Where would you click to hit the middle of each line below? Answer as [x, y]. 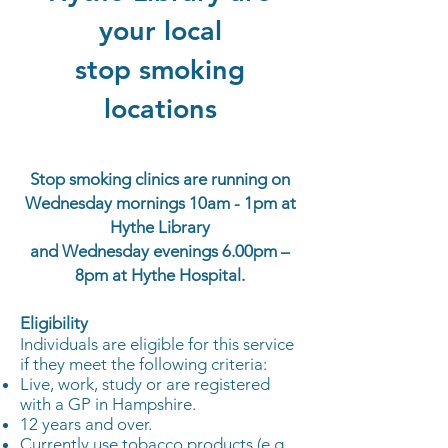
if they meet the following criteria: [143, 364]
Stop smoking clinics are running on [160, 179]
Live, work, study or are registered [145, 384]
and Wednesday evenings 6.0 [137, 251]
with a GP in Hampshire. [108, 404]
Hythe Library [160, 227]
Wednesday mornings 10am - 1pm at [160, 203]
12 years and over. [86, 424]
